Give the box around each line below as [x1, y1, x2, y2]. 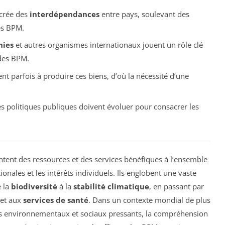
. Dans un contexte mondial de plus [88, 194, 210, 205]
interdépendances [29, 9, 99, 19]
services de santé [23, 194, 88, 205]
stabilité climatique [73, 181, 149, 191]
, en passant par [149, 181, 204, 191]
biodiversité [11, 181, 57, 191]
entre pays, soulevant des [99, 9, 189, 19]
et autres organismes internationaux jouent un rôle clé [13, 40, 203, 50]
